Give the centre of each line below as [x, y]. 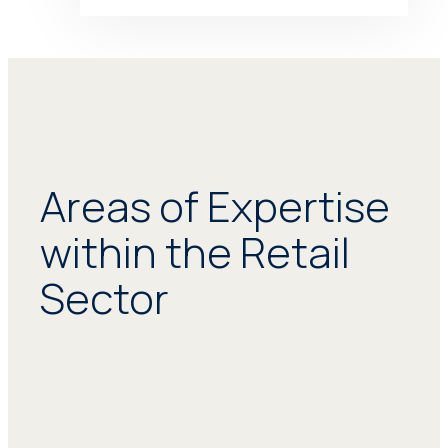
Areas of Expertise [215, 205]
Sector [105, 297]
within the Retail [195, 251]
